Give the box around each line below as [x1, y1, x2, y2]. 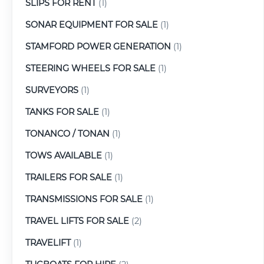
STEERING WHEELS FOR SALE [25, 62, 156, 74]
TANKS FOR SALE [25, 106, 99, 117]
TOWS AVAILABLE [25, 150, 102, 161]
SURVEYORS [25, 84, 78, 95]
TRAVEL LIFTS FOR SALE [25, 215, 129, 226]
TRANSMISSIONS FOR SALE [25, 193, 143, 204]
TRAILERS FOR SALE [25, 171, 112, 183]
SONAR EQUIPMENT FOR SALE [25, 19, 158, 30]
